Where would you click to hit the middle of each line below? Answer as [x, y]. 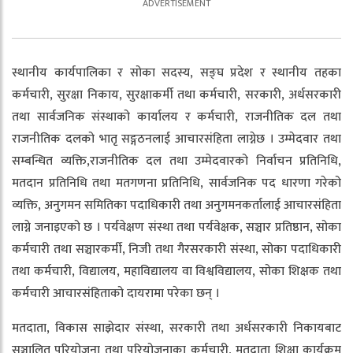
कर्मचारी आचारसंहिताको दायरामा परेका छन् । [116, 293]
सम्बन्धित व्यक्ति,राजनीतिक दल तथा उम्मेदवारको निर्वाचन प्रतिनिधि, [176, 161]
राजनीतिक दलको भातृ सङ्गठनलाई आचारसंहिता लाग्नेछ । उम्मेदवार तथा [176, 139]
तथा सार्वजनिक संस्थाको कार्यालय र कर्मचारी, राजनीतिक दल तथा [176, 117]
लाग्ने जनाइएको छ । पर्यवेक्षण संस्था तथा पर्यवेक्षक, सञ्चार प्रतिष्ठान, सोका [176, 227]
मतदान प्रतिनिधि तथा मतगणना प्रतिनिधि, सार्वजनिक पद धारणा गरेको [176, 183]
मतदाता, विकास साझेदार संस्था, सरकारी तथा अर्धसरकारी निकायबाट [176, 328]
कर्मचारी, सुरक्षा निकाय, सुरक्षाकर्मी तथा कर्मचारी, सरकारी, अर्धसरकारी [176, 95]
